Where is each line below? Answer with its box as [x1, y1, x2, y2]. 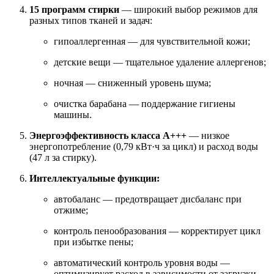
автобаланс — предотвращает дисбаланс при [54, 194, 242, 205]
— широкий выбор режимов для [119, 4, 257, 15]
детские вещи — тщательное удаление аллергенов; [54, 57, 266, 68]
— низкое [187, 130, 229, 141]
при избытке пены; [54, 237, 133, 248]
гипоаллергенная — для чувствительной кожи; [54, 36, 250, 47]
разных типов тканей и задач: [29, 15, 152, 26]
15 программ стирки [29, 4, 119, 15]
